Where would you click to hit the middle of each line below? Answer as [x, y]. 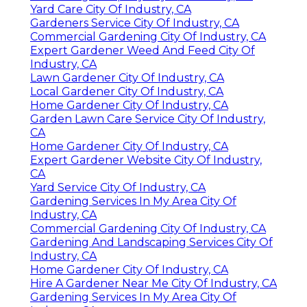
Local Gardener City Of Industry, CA [127, 91]
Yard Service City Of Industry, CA [118, 187]
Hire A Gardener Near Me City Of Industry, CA [153, 283]
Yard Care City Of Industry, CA [111, 9]
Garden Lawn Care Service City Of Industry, [148, 119]
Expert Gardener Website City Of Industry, [146, 160]
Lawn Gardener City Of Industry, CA [127, 77]
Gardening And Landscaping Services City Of [151, 242]
